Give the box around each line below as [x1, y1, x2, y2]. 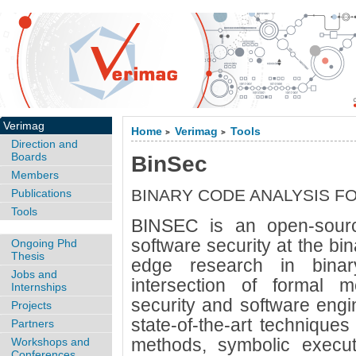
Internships [11, 280, 67, 293]
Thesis [11, 249, 44, 262]
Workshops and [11, 335, 90, 348]
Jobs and [11, 267, 57, 281]
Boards [11, 150, 47, 163]
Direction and [11, 137, 78, 150]
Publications [11, 187, 72, 199]
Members [11, 168, 59, 181]
